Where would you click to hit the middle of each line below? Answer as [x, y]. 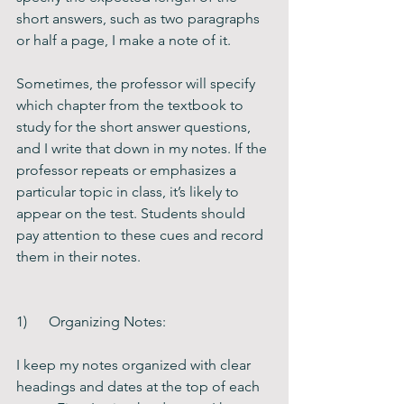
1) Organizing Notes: [91, 321]
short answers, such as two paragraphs [140, 18]
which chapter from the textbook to [132, 105]
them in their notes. [86, 257]
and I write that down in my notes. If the [143, 148]
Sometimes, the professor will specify [138, 83]
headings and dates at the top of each [140, 386]
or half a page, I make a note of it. [124, 40]
